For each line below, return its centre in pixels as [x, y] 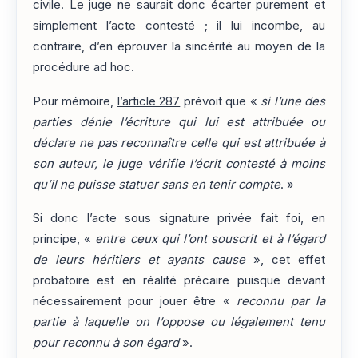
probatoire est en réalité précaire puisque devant [179, 280]
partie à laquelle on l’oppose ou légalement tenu [179, 322]
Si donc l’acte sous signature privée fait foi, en [179, 218]
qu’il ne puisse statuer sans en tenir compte [157, 184]
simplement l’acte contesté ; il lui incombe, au [179, 26]
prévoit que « [221, 101]
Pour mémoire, [75, 101]
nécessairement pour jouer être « [135, 301]
